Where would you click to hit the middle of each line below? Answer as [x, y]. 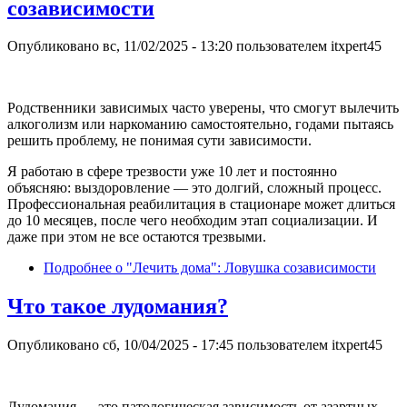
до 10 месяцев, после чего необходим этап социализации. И [193, 221]
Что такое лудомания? [118, 307]
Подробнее [78, 268]
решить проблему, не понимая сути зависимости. [159, 141]
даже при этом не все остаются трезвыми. [137, 237]
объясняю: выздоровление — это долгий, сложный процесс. [194, 188]
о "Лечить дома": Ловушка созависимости [244, 268]
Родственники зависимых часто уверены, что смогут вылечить [203, 108]
